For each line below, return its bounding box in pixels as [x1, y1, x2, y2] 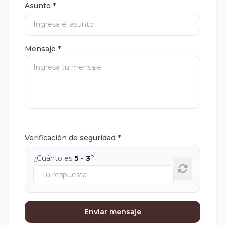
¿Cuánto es [33, 154, 74, 163]
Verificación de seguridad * [25, 133, 121, 142]
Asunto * [25, 1, 56, 10]
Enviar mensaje [84, 207, 141, 216]
